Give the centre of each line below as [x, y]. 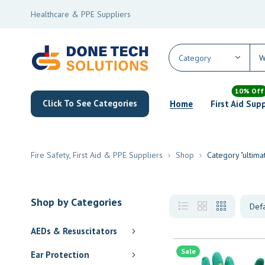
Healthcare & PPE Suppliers [81, 14]
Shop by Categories [76, 202]
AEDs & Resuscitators [74, 231]
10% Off [249, 91]
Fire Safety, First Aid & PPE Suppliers [97, 155]
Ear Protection [60, 254]
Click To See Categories [90, 103]
